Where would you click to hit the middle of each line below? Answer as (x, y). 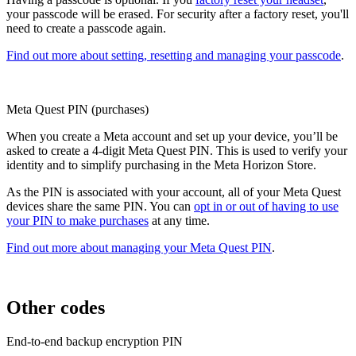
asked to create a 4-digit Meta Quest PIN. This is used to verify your (177, 150)
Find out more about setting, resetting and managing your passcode (174, 55)
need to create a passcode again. (86, 28)
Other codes (56, 308)
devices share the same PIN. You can (100, 206)
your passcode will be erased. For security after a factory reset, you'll (178, 14)
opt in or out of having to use (266, 206)
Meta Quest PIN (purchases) (77, 109)
